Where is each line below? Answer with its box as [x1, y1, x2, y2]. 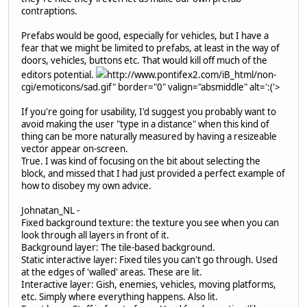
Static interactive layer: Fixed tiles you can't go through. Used [21, 253, 278, 266]
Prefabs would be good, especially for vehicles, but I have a [21, 29, 269, 42]
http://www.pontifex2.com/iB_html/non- [107, 68, 276, 81]
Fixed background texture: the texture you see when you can [21, 216, 279, 229]
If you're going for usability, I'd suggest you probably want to [21, 105, 276, 118]
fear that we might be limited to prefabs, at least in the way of [21, 41, 280, 54]
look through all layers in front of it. [21, 228, 169, 241]
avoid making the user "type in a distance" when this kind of [21, 117, 269, 130]
